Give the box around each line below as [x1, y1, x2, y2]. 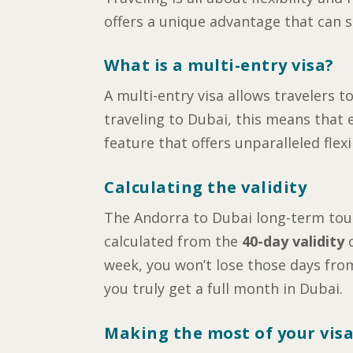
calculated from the [104, 232, 242, 251]
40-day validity [242, 232, 344, 251]
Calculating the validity [104, 176, 307, 199]
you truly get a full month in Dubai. [104, 279, 343, 299]
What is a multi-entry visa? [104, 54, 334, 76]
